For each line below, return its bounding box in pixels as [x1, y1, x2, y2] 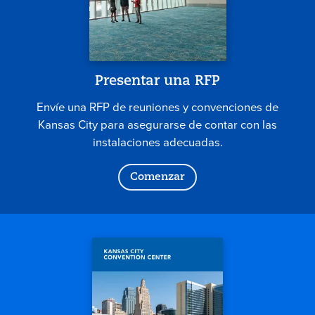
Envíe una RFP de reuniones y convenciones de [37, 98, 278, 116]
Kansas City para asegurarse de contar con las [38, 115, 277, 134]
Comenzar [130, 171, 185, 183]
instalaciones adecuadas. [92, 133, 223, 151]
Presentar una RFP [95, 75, 220, 89]
